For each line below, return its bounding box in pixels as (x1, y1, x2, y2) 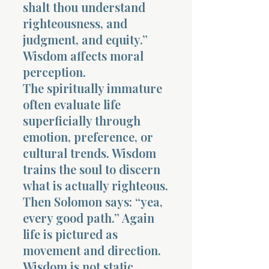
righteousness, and (23, 14, 127, 31)
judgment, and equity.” (23, 31, 148, 47)
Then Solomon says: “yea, (23, 193, 163, 210)
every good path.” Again (23, 209, 154, 226)
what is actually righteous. (23, 177, 168, 193)
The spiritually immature (23, 79, 162, 96)
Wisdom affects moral (23, 47, 144, 64)
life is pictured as (23, 225, 118, 242)
